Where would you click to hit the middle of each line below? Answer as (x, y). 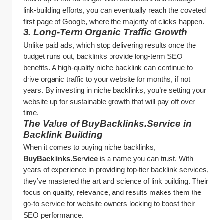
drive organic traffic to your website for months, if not (107, 79)
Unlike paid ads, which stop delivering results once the (110, 45)
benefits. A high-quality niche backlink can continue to (108, 68)
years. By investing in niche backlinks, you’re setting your (115, 90)
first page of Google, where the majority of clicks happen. (114, 21)
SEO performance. (53, 215)
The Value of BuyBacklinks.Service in (107, 124)
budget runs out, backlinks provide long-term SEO (103, 56)
